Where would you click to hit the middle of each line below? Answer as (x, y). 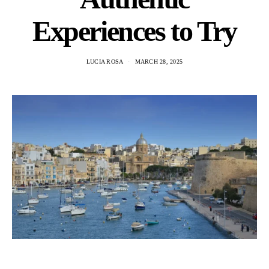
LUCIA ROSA (105, 62)
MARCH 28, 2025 (159, 62)
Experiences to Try (134, 31)
